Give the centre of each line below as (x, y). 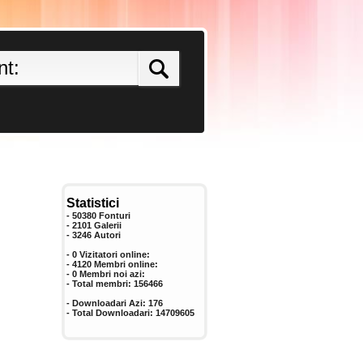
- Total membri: (100, 284)
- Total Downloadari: (111, 313)
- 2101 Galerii (94, 225)
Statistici (93, 203)
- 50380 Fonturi (98, 216)
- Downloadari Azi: (107, 303)
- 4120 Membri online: (112, 264)
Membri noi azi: (111, 274)
